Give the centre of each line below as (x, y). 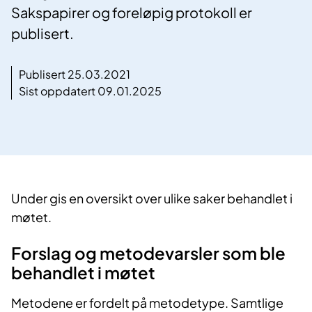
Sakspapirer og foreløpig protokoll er (132, 13)
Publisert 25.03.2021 (75, 75)
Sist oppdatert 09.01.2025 (90, 91)
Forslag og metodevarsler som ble (148, 253)
